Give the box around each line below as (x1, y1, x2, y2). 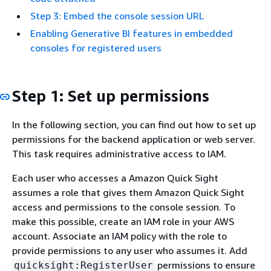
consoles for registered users (30, 42, 162, 54)
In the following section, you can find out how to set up (12, 118, 256, 131)
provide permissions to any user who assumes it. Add (12, 244, 247, 256)
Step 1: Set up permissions (12, 87, 209, 105)
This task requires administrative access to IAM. (12, 147, 226, 160)
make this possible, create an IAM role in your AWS (12, 215, 234, 227)
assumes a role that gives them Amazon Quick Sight (12, 186, 244, 198)
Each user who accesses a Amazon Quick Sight (12, 171, 218, 184)
